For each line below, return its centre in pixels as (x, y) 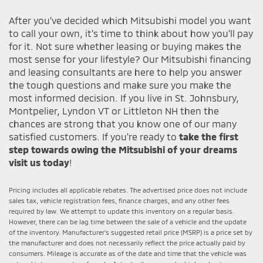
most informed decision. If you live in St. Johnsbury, (124, 97)
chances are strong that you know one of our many (123, 123)
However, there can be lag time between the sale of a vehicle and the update (128, 221)
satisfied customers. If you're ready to (94, 136)
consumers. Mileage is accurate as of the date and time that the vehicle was (128, 253)
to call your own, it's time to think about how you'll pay (131, 33)
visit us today (39, 162)
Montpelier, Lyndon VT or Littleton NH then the (114, 110)
